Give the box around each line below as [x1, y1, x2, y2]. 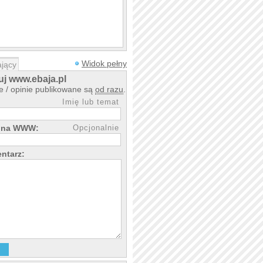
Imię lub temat [62, 97, 119, 106]
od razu [95, 85, 123, 94]
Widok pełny [82, 59, 127, 68]
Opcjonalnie [73, 123, 119, 132]
